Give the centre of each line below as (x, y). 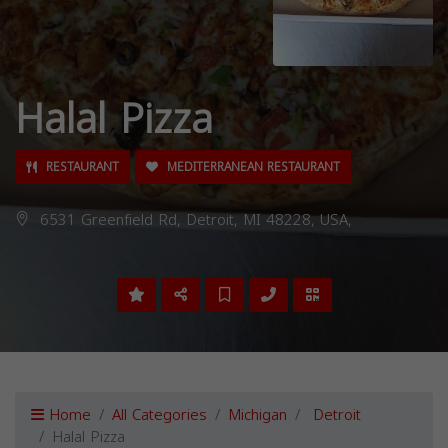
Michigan (257, 415)
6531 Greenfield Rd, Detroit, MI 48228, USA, (193, 220)
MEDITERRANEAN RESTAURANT (251, 167)
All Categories (159, 415)
